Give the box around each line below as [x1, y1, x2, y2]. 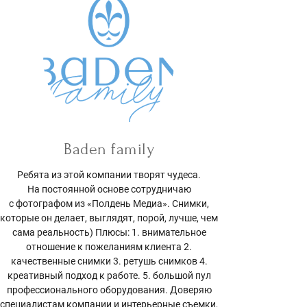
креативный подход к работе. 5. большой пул [7, 270, 211, 282]
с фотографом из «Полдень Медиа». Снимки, [9, 198, 210, 210]
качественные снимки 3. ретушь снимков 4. [10, 256, 208, 267]
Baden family [64, 140, 155, 159]
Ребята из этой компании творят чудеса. [17, 169, 201, 181]
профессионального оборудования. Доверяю [6, 284, 212, 296]
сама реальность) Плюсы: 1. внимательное [12, 227, 206, 238]
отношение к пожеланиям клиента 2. [26, 241, 193, 253]
